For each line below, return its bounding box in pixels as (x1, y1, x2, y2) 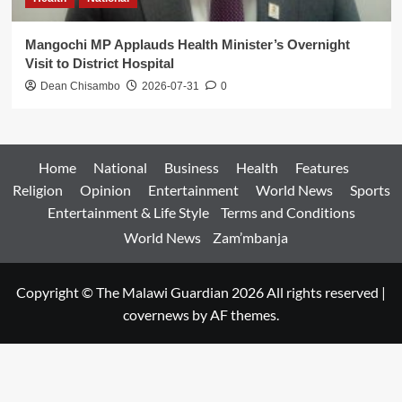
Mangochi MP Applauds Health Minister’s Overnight (24, 37, 350, 53)
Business (164, 159, 219, 177)
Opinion (79, 181, 131, 199)
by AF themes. (189, 306, 279, 324)
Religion (12, 181, 63, 199)
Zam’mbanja (212, 229, 288, 247)
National (93, 159, 147, 177)
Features (295, 159, 349, 177)
